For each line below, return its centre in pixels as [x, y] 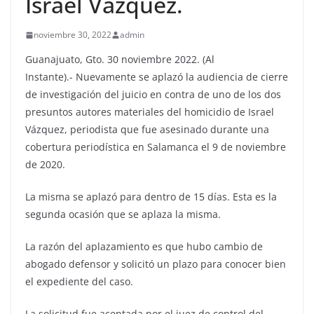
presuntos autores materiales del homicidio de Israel [150, 112]
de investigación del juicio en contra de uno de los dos [153, 95]
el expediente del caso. [79, 282]
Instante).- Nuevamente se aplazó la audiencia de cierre [157, 77]
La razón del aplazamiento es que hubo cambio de [144, 247]
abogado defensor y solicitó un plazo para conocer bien [156, 264]
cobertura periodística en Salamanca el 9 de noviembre [156, 147]
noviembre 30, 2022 [73, 35]
